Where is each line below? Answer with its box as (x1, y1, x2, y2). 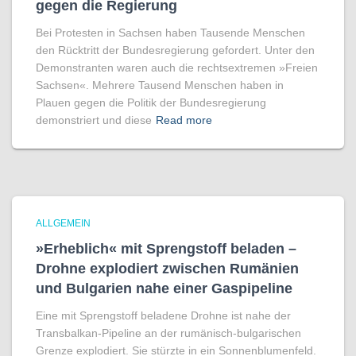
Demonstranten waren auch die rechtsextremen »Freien (36, 61, 318, 74)
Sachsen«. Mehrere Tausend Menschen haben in (36, 79, 284, 91)
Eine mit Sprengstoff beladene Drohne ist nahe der (36, 309, 291, 322)
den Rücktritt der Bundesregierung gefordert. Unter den (36, 44, 315, 56)
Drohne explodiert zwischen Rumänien (36, 261, 299, 277)
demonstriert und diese (36, 114, 152, 126)
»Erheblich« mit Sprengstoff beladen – (36, 241, 296, 257)
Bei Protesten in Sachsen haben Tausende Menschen (36, 26, 305, 39)
